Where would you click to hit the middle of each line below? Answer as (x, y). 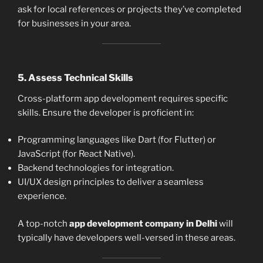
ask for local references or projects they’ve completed (129, 9)
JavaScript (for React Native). (76, 154)
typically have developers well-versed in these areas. (127, 237)
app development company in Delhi (143, 223)
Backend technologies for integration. (96, 168)
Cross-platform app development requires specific (123, 98)
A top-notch (43, 223)
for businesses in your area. (74, 23)
